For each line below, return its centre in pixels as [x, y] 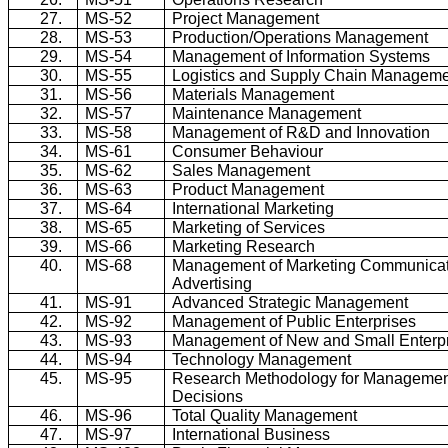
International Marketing [253, 208]
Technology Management [262, 359]
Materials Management [253, 94]
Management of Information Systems [301, 56]
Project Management [246, 18]
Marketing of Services [249, 227]
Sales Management [241, 170]
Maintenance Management [267, 113]
